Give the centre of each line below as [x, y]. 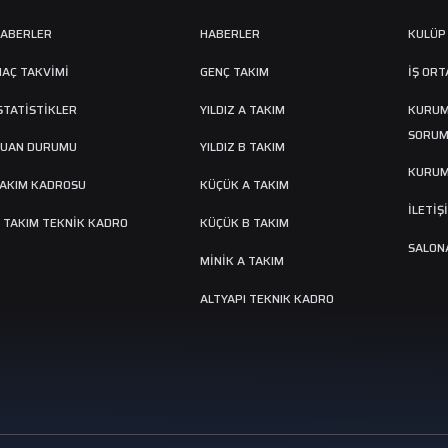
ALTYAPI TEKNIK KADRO [267, 298]
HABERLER [230, 33]
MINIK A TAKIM [242, 260]
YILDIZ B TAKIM [242, 147]
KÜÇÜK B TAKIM [244, 222]
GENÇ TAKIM [234, 71]
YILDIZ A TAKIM [242, 109]
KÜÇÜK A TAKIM [244, 185]
